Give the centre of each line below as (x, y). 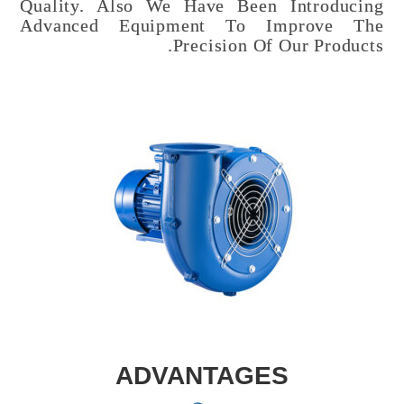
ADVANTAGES (202, 375)
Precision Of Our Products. (278, 46)
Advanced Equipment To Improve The (202, 26)
